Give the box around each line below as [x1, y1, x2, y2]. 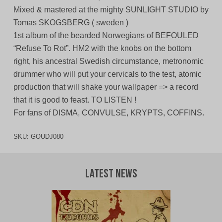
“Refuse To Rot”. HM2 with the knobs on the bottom [13, 44, 191, 53]
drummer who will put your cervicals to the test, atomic [13, 70, 202, 79]
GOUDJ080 [30, 133, 63, 141]
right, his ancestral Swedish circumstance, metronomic [13, 57, 204, 66]
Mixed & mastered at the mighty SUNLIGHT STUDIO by [13, 5, 209, 14]
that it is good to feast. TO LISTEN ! [13, 96, 136, 105]
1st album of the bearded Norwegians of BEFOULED [13, 31, 199, 40]
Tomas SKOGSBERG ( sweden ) [13, 18, 128, 27]
